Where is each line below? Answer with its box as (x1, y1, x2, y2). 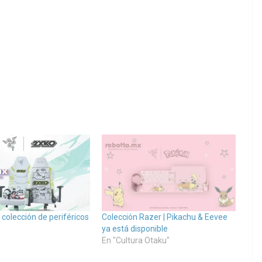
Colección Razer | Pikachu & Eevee (101, 212, 227, 222)
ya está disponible (101, 224, 168, 234)
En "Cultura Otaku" (101, 236, 170, 246)
